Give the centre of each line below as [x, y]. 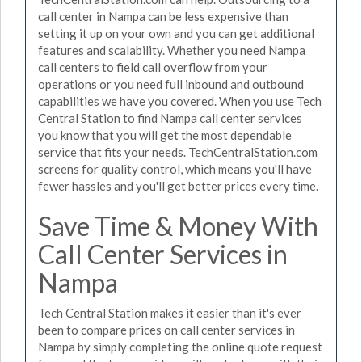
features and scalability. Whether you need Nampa [172, 50]
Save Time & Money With [178, 225]
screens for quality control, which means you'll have [175, 168]
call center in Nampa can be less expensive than [163, 16]
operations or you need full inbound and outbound [171, 84]
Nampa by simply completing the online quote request [180, 347]
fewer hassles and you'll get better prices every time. [178, 185]
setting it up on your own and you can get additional [176, 33]
